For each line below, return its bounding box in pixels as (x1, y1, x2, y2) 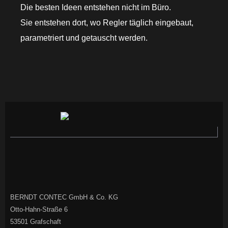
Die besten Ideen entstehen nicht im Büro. (20, 3, 171, 12)
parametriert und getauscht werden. (20, 33, 148, 42)
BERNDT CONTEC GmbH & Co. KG (10, 193, 118, 201)
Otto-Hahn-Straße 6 (10, 205, 68, 213)
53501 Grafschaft (10, 217, 61, 225)
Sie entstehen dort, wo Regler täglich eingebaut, (20, 18, 193, 27)
